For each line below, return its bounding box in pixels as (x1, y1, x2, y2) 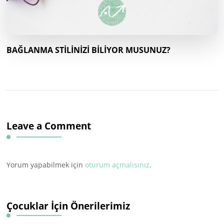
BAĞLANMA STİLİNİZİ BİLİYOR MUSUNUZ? (6, 44, 171, 55)
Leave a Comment (6, 119, 91, 132)
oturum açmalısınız (85, 159, 150, 169)
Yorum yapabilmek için (6, 159, 85, 169)
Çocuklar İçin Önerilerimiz (6, 199, 130, 212)
